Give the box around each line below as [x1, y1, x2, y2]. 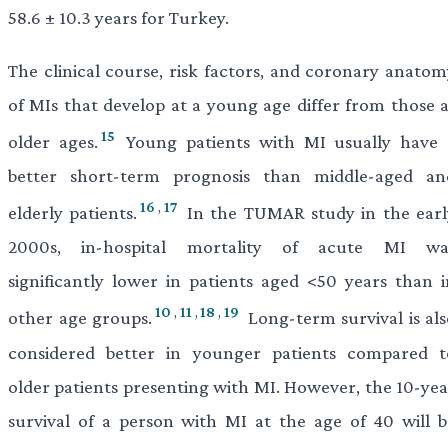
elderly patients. [8, 202, 138, 224]
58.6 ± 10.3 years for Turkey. [8, 6, 229, 28]
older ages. [8, 131, 98, 153]
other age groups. [8, 307, 152, 329]
